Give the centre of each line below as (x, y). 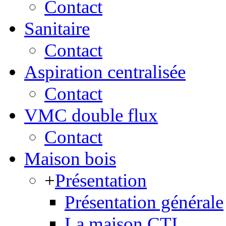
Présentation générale (144, 202)
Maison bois (70, 159)
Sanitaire (57, 29)
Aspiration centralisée (105, 72)
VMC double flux (91, 115)
